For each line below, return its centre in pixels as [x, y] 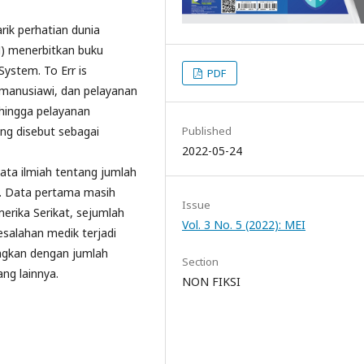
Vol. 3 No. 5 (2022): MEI [244, 225]
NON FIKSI [211, 282]
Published [207, 131]
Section [200, 262]
